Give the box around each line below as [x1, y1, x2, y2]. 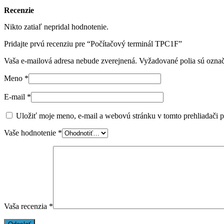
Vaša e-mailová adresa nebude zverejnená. [4, 56, 137, 65]
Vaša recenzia [4, 202, 49, 210]
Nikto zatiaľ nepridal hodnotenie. [4, 22, 108, 31]
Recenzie [4, 6, 34, 14]
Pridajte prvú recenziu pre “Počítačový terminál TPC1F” [4, 39, 182, 48]
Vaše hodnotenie [4, 128, 58, 137]
